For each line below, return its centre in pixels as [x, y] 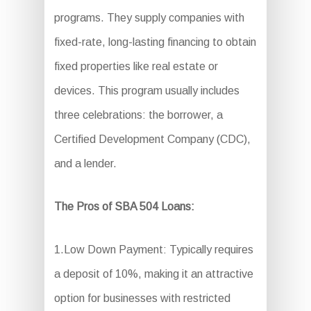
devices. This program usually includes [146, 91]
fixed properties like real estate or [136, 67]
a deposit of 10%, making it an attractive [153, 274]
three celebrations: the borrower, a [138, 115]
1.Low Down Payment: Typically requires [153, 250]
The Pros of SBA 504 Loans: [124, 207]
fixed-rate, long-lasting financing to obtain [155, 42]
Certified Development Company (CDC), [152, 140]
